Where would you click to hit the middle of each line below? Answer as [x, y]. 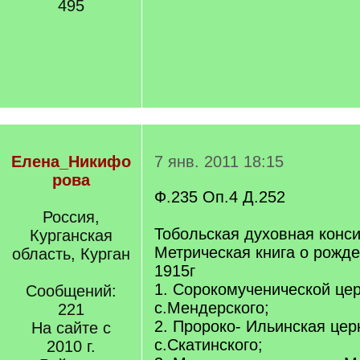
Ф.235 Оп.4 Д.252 [220, 197]
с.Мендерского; [212, 308]
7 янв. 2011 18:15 [219, 162]
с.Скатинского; [209, 345]
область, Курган [71, 254]
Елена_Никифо [71, 162]
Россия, [71, 217]
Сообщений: [71, 291]
